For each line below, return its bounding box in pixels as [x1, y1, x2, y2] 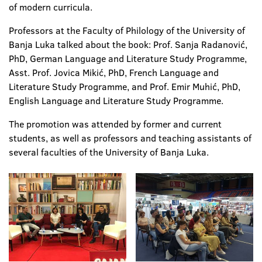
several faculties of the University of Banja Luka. [9, 146, 209, 158]
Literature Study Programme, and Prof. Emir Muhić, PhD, [9, 80, 240, 93]
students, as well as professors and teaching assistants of [9, 132, 251, 144]
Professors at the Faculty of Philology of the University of [9, 24, 245, 37]
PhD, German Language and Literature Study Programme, [9, 52, 247, 65]
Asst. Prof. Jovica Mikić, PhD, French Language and [9, 66, 219, 79]
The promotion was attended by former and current [9, 118, 222, 130]
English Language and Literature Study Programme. [9, 94, 223, 107]
